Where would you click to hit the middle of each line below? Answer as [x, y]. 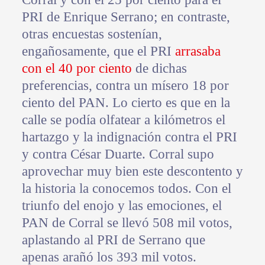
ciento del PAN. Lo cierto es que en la [126, 103]
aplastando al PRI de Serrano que [113, 240]
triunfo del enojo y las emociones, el [122, 206]
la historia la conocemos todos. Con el [126, 189]
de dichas [159, 69]
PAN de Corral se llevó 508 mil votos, [127, 223]
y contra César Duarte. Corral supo [118, 154]
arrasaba [198, 51]
